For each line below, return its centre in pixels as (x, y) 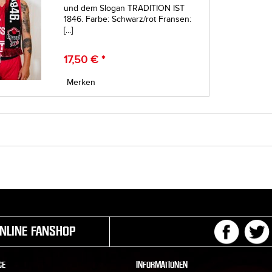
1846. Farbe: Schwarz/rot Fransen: (128, 19)
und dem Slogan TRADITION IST (124, 8)
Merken (81, 82)
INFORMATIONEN (162, 264)
